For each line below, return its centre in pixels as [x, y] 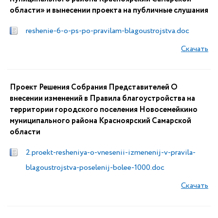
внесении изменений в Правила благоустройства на [102, 99]
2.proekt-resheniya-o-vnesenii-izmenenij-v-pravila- [111, 153]
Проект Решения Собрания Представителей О [94, 87]
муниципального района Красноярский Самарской [100, 121]
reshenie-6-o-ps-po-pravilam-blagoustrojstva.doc [108, 31]
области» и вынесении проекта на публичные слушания [109, 10]
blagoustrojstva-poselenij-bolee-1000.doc [95, 168]
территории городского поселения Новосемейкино [104, 110]
